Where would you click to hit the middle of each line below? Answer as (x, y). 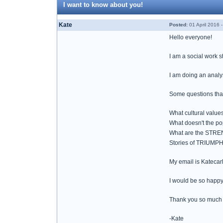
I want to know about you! (103, 5)
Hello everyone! (191, 37)
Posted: (178, 25)
